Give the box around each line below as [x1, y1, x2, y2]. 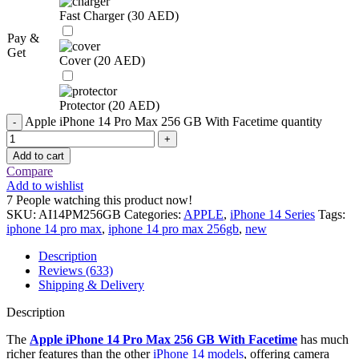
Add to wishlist [6, 178, 83, 192]
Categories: [124, 207, 181, 221]
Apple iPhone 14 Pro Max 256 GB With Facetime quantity [25, 114, 322, 128]
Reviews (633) [38, 263, 113, 277]
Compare [6, 163, 53, 178]
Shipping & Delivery [38, 277, 144, 292]
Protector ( [59, 98, 112, 112]
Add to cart [13, 149, 64, 162]
